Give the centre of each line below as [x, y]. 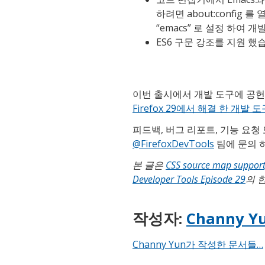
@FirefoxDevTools [173, 144]
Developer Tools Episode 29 [189, 180]
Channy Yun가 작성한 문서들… [198, 245]
